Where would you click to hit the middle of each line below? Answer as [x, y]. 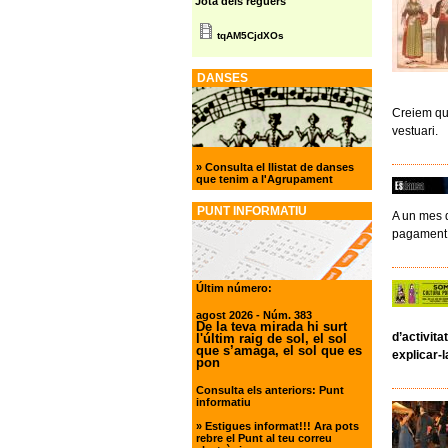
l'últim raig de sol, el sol [272, 338]
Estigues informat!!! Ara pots [282, 425]
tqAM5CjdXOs [251, 36]
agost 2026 [225, 314]
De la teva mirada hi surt [272, 326]
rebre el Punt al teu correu [264, 437]
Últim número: [234, 287]
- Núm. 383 [283, 314]
